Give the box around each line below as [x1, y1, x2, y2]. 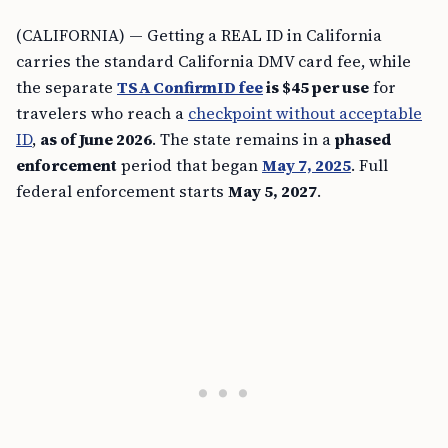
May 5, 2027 [228, 180, 317, 202]
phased [335, 128, 391, 150]
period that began [117, 154, 262, 176]
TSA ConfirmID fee [117, 76, 263, 98]
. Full [351, 154, 388, 176]
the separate [16, 76, 117, 98]
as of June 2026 [40, 128, 152, 150]
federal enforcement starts [16, 180, 228, 202]
